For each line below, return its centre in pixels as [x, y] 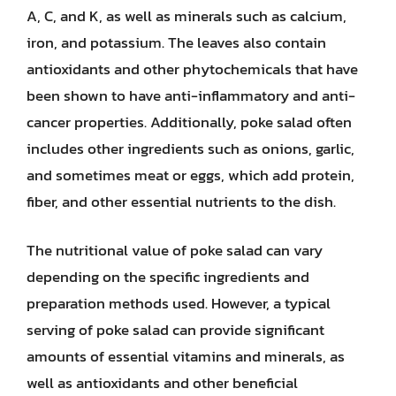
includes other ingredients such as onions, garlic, [190, 148]
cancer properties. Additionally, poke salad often [189, 122]
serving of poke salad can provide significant [175, 330]
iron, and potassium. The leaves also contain [176, 42]
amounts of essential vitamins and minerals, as [186, 356]
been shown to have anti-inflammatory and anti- [191, 95]
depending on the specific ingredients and [168, 277]
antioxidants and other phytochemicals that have [192, 69]
